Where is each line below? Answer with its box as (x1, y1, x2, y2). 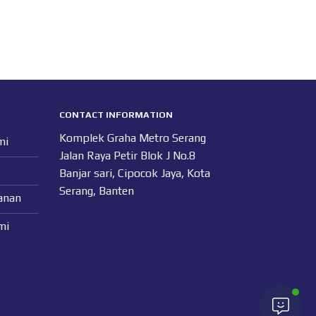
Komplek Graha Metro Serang (59, 131, 206, 145)
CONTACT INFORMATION (59, 109, 173, 121)
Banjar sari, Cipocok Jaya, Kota (59, 166, 210, 181)
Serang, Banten (59, 184, 134, 198)
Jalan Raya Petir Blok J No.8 (59, 149, 195, 163)
